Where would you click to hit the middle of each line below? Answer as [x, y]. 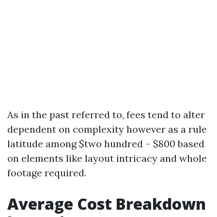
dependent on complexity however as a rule [107, 129]
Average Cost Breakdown [107, 203]
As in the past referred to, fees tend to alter [106, 114]
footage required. [47, 172]
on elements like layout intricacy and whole [107, 158]
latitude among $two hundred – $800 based [106, 143]
